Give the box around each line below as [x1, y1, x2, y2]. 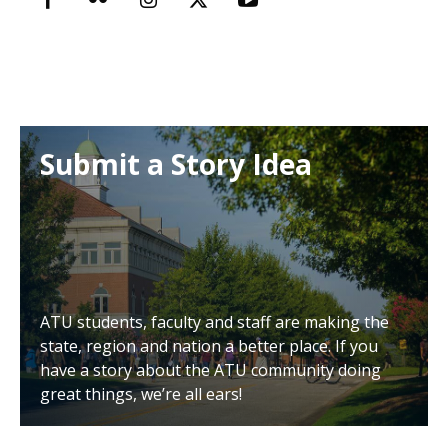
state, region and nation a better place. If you [40, 335, 378, 358]
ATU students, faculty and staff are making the [40, 311, 389, 334]
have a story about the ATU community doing [40, 359, 381, 382]
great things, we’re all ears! [40, 383, 242, 406]
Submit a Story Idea [40, 145, 312, 184]
